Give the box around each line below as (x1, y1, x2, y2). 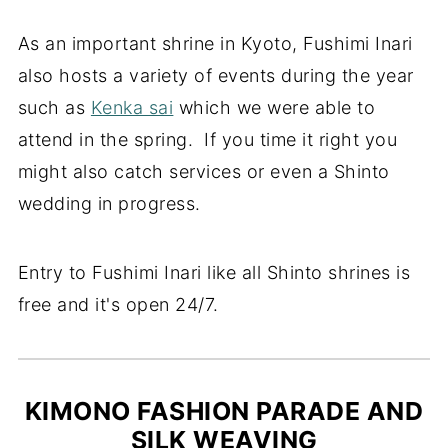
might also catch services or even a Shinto (17, 161, 390, 183)
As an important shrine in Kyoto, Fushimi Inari (17, 33, 413, 55)
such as (17, 97, 91, 119)
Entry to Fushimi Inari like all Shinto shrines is (17, 262, 411, 284)
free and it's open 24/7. (17, 294, 219, 316)
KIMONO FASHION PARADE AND (24, 396, 424, 427)
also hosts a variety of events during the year (17, 65, 414, 87)
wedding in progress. (17, 193, 201, 215)
